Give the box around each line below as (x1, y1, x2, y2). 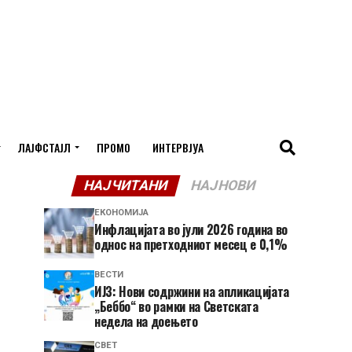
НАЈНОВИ (189, 178, 258, 193)
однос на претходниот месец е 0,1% (94, 235, 288, 254)
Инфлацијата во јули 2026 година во (94, 220, 288, 239)
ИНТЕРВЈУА (152, 139, 203, 156)
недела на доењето (94, 312, 198, 331)
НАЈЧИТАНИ (82, 178, 170, 193)
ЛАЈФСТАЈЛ (17, 139, 71, 156)
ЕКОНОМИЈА (94, 207, 148, 218)
